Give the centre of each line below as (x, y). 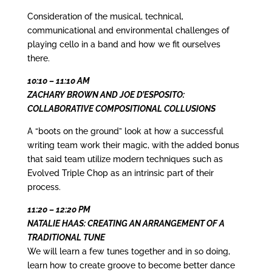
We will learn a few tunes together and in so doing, (128, 252)
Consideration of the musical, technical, (105, 17)
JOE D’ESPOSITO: (152, 95)
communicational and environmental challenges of (128, 31)
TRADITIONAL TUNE (66, 238)
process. (44, 187)
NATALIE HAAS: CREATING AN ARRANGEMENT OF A (126, 224)
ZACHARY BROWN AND (73, 95)
